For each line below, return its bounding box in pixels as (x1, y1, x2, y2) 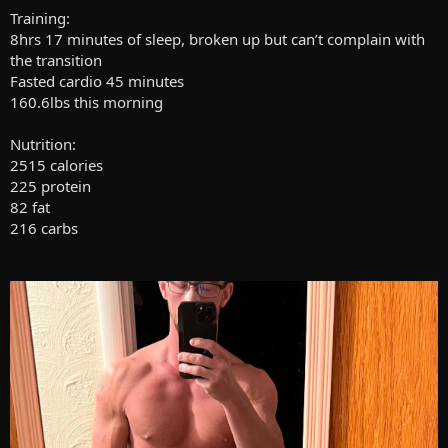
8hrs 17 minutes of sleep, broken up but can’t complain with (10, 29, 425, 50)
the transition (10, 50, 102, 71)
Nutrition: (10, 134, 76, 155)
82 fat (10, 197, 50, 218)
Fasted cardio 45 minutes (10, 71, 184, 92)
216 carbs (10, 218, 78, 239)
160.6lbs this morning (10, 92, 163, 113)
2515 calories (10, 155, 103, 176)
